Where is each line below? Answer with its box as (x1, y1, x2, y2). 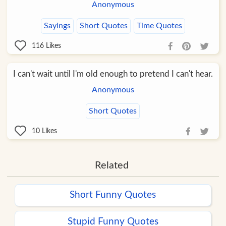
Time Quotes (136, 22, 182, 30)
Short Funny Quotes (70, 190, 156, 200)
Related (94, 160, 129, 171)
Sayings (43, 22, 71, 30)
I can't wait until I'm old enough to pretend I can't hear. (13, 70, 213, 79)
